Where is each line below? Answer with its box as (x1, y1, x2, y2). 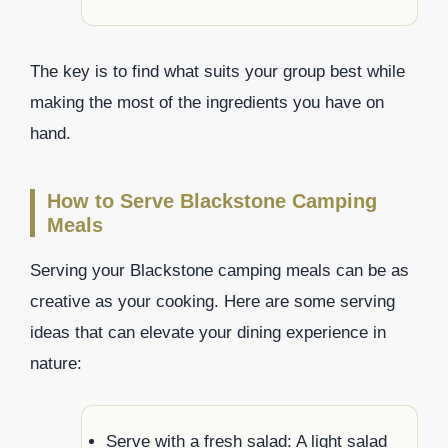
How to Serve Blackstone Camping (47, 190, 377, 213)
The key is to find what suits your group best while (30, 62, 405, 82)
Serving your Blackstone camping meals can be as (30, 261, 409, 281)
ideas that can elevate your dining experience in (30, 323, 386, 343)
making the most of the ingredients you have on (30, 93, 384, 113)
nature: (30, 354, 82, 374)
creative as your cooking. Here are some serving (30, 292, 395, 312)
